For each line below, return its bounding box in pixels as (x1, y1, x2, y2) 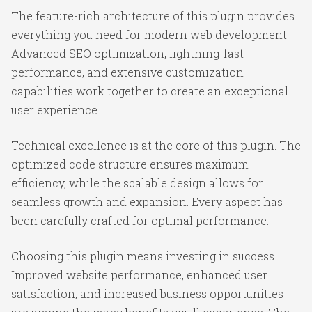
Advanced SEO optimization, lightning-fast (11, 46, 244, 61)
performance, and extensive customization (11, 65, 244, 79)
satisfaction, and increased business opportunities (11, 286, 283, 301)
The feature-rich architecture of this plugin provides (11, 8, 295, 23)
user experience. (11, 102, 100, 117)
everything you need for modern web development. (11, 27, 289, 42)
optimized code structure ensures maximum (11, 157, 249, 171)
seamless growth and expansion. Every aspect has (11, 194, 283, 209)
